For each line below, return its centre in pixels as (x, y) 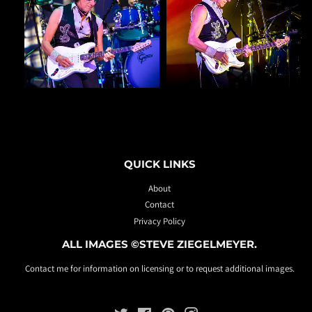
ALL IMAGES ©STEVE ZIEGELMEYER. (159, 244)
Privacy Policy (159, 221)
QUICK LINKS (159, 164)
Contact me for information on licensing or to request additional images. (159, 268)
